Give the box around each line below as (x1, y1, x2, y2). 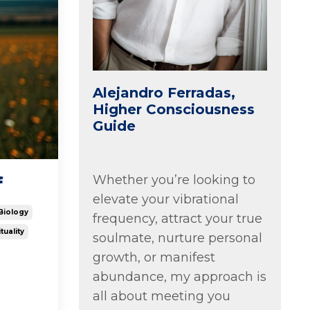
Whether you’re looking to (92, 172, 255, 188)
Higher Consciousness (92, 100, 255, 118)
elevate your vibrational (92, 191, 239, 207)
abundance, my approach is (92, 268, 266, 284)
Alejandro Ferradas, (92, 84, 235, 101)
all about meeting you (92, 288, 230, 304)
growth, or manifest (92, 249, 215, 265)
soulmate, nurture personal (92, 230, 262, 246)
